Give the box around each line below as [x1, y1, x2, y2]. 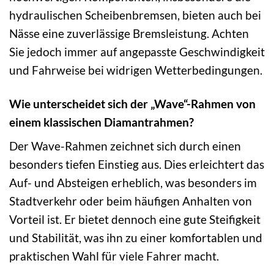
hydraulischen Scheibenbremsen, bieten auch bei [9, 7, 261, 22]
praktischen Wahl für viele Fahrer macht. [9, 249, 219, 264]
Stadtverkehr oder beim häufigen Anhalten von [9, 194, 252, 209]
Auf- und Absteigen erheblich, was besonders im [9, 176, 257, 190]
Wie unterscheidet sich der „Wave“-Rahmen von [9, 96, 256, 111]
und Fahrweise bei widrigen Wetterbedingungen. [9, 62, 262, 77]
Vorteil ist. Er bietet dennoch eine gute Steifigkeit [9, 212, 261, 227]
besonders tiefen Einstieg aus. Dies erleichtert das [9, 157, 264, 172]
